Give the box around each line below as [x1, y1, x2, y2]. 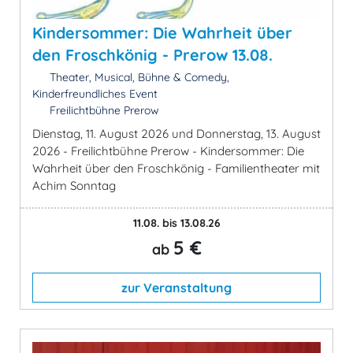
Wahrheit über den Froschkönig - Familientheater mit [32, 160, 320, 176]
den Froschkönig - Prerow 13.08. [32, 44, 273, 65]
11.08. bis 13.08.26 [132, 215, 221, 230]
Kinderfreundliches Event [32, 86, 158, 101]
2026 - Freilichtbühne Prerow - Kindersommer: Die [32, 143, 304, 158]
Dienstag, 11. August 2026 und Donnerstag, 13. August [32, 125, 321, 141]
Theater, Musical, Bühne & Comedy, [46, 69, 229, 84]
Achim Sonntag [32, 177, 116, 193]
